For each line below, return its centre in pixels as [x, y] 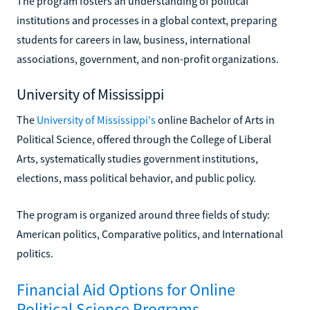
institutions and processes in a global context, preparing [147, 20]
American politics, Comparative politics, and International [150, 234]
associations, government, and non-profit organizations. [148, 58]
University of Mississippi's [96, 119]
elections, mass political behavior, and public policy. [136, 177]
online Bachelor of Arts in [215, 119]
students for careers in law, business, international [134, 39]
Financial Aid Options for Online [126, 289]
